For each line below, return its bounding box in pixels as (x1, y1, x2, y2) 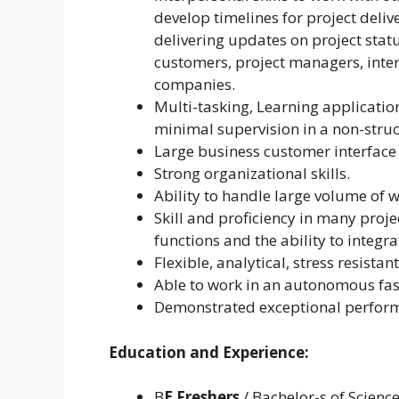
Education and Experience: (109, 341, 309, 362)
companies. (154, 74, 239, 95)
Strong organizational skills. (154, 163, 354, 184)
